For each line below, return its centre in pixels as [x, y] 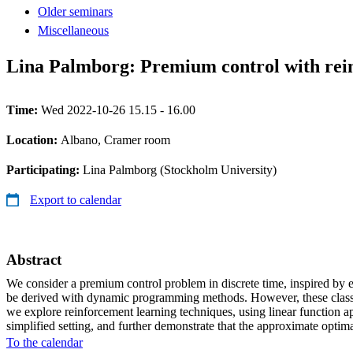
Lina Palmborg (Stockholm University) [180, 169]
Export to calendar [76, 199]
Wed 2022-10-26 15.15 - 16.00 [118, 110]
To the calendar [45, 342]
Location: [33, 139]
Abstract [34, 259]
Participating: [45, 169]
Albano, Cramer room [115, 139]
